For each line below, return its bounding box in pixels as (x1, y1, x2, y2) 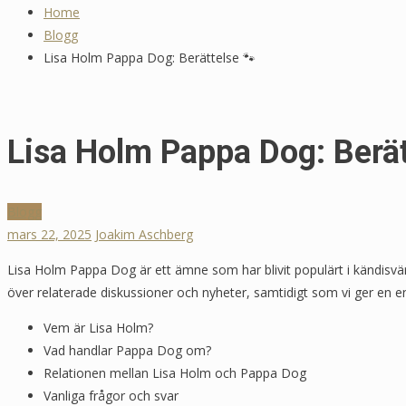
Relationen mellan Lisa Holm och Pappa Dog (43, 363, 306, 382)
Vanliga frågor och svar (43, 386, 179, 404)
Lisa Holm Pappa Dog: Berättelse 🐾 (43, 49, 256, 66)
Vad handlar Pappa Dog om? (43, 341, 211, 359)
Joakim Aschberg (95, 225, 193, 243)
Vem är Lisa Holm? (43, 318, 153, 336)
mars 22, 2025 (7, 225, 92, 243)
